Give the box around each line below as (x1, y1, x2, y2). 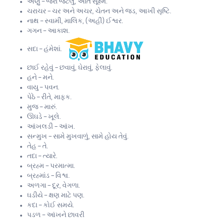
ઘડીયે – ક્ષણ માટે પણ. (27, 192, 84, 199)
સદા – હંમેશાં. (27, 46, 63, 53)
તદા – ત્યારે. (27, 153, 57, 160)
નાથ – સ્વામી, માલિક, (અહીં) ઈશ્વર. (27, 17, 123, 24)
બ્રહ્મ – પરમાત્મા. (27, 163, 75, 169)
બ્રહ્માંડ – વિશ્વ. (27, 172, 70, 179)
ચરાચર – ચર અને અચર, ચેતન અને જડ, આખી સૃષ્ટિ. (27, 7, 171, 14)
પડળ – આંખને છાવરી (27, 212, 84, 219)
